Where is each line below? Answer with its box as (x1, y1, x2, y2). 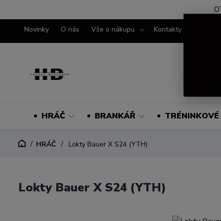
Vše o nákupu (91, 25, 135, 34)
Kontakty (154, 25, 182, 34)
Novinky (24, 25, 49, 34)
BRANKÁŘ (94, 110, 135, 121)
